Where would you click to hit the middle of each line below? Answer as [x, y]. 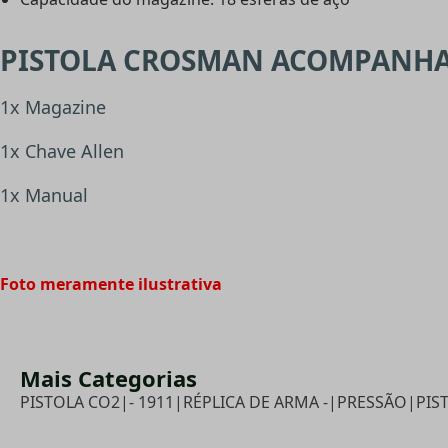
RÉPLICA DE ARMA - [255, 402]
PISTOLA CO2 [70, 402]
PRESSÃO [372, 402]
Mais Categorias [108, 378]
